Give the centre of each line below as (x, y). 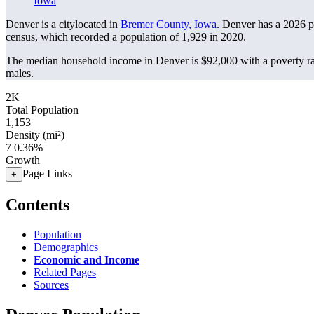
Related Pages (65, 272)
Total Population (42, 110)
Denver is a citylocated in (63, 24)
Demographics (66, 247)
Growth (23, 160)
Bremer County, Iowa (169, 24)
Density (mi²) (35, 135)
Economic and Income (87, 259)
